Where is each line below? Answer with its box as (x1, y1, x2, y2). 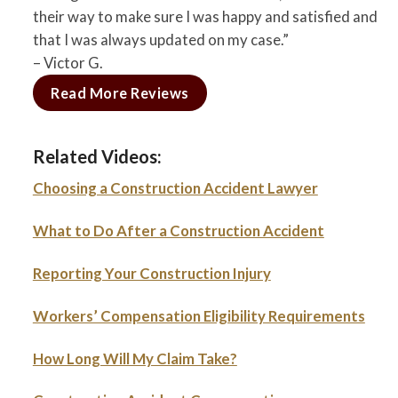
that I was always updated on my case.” (32, 30, 289, 50)
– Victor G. (32, 53, 103, 73)
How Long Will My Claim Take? (32, 348, 237, 368)
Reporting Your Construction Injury (32, 263, 271, 283)
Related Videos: (32, 146, 162, 168)
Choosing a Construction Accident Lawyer (32, 179, 318, 198)
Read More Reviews (51, 84, 189, 102)
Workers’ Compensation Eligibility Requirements (32, 306, 365, 325)
